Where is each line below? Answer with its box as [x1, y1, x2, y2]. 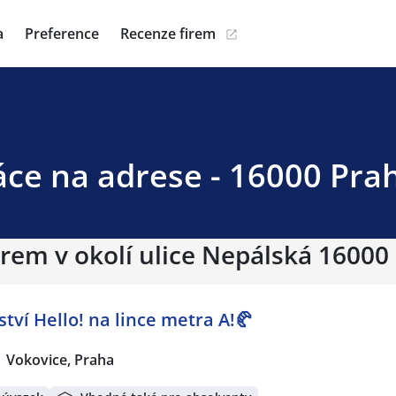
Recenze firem [120, 24, 216, 43]
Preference [25, 24, 99, 43]
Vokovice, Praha [6, 350, 114, 369]
